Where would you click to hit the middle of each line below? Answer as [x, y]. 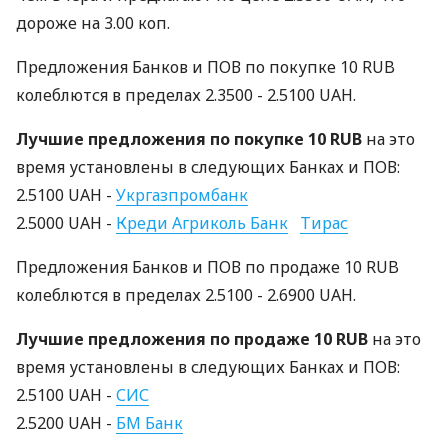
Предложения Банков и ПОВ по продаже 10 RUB [207, 267]
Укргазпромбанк [182, 195]
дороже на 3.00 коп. [93, 23]
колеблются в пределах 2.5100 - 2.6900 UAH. [186, 295]
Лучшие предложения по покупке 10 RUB [189, 139]
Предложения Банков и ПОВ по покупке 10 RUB [205, 67]
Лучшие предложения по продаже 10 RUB [192, 339]
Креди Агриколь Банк [202, 223]
